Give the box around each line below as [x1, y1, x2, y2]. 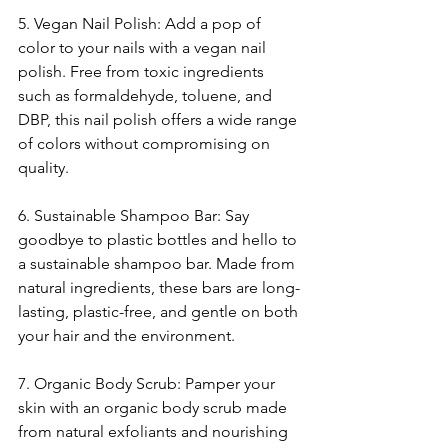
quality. [18, 158, 69, 178]
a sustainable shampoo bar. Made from [18, 254, 299, 274]
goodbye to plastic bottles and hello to [18, 230, 301, 250]
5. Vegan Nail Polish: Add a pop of [18, 14, 265, 34]
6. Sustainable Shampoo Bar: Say [18, 206, 253, 226]
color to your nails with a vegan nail [18, 38, 270, 58]
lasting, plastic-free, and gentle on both [18, 302, 302, 322]
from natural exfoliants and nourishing [18, 422, 292, 442]
